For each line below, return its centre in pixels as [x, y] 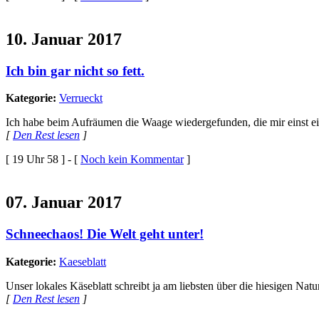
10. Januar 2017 [64, 39]
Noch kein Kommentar [132, 159]
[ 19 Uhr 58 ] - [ [43, 159]
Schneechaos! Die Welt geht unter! [105, 234]
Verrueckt [81, 98]
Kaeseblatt [83, 261]
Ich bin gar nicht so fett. [75, 70]
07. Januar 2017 [64, 203]
